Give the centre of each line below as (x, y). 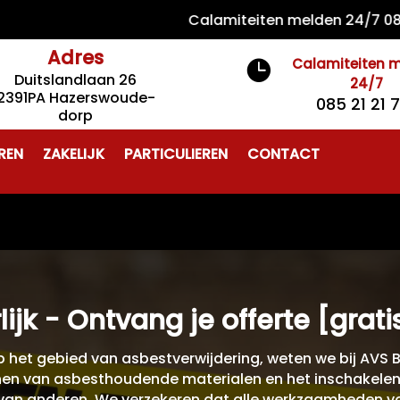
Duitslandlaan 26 (76, 80)
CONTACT (284, 154)
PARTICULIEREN (176, 154)
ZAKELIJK (74, 154)
